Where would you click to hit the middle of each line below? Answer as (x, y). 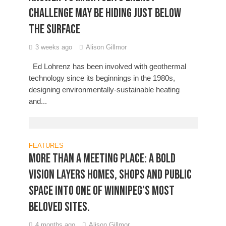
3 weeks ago (53, 47)
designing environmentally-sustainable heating (104, 89)
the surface (54, 29)
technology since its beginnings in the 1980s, (102, 78)
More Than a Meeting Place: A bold (102, 158)
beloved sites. (59, 207)
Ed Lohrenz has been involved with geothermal (107, 66)
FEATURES (46, 146)
